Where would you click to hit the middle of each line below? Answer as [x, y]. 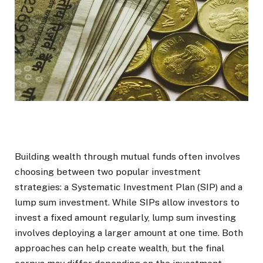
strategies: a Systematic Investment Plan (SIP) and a [129, 187]
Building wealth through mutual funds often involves [127, 157]
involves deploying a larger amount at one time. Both [129, 233]
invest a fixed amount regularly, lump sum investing [125, 218]
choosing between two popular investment [108, 172]
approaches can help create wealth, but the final [119, 248]
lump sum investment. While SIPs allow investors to [127, 203]
